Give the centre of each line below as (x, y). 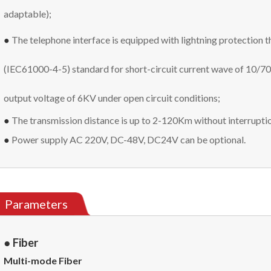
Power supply (41, 139)
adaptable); (28, 13)
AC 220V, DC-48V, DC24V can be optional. (158, 139)
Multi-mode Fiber (43, 260)
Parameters (37, 204)
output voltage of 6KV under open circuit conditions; (112, 97)
